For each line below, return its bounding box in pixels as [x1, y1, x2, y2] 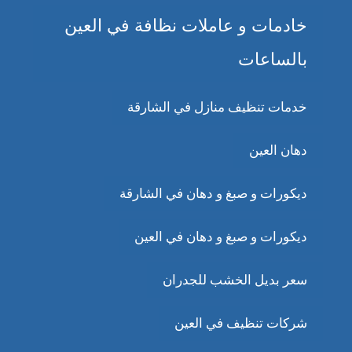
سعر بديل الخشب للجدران [162, 273, 307, 288]
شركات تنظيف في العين [174, 316, 307, 332]
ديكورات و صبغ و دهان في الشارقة [119, 186, 307, 202]
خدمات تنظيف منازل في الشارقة [126, 100, 307, 115]
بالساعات [237, 50, 307, 70]
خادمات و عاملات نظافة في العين [64, 16, 307, 36]
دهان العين [248, 143, 307, 159]
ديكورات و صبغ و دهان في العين [134, 229, 307, 245]
